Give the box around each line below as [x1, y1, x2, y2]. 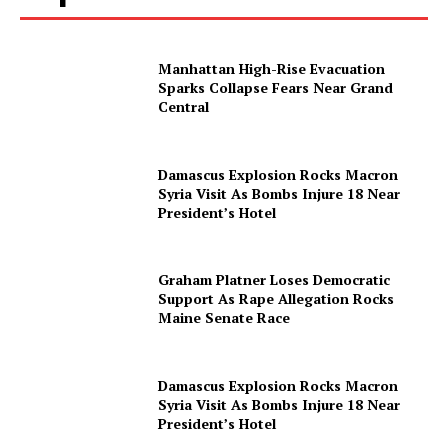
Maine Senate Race [158, 308, 291, 328]
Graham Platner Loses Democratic [158, 270, 391, 290]
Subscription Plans [30, 39, 161, 57]
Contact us [30, 4, 109, 22]
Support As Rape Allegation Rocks [158, 289, 395, 309]
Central [158, 96, 210, 116]
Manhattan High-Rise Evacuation [158, 58, 386, 78]
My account [30, 74, 112, 92]
